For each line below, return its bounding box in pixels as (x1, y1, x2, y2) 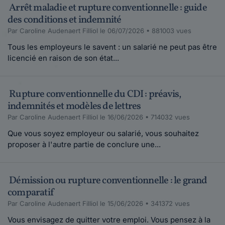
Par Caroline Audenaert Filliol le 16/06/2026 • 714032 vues (8, 113, 190, 122)
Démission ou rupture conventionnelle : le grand (8, 174, 207, 188)
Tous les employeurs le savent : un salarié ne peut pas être (8, 42, 217, 52)
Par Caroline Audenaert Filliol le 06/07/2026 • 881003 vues (8, 27, 191, 35)
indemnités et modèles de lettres (8, 99, 141, 114)
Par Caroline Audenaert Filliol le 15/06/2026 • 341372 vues (8, 199, 190, 208)
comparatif (8, 186, 53, 200)
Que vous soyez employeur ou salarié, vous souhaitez (8, 129, 199, 139)
